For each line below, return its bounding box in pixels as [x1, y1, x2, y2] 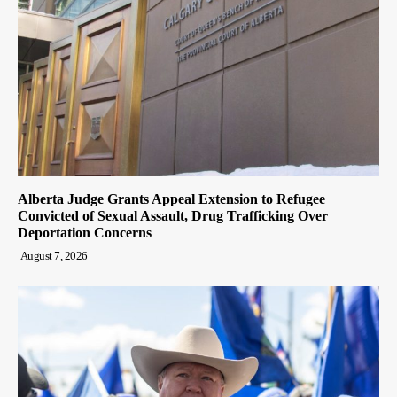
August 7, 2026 [19, 249, 88, 263]
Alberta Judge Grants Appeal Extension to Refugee [18, 191, 325, 207]
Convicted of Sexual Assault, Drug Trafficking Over [18, 208, 328, 224]
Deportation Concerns [18, 225, 152, 241]
